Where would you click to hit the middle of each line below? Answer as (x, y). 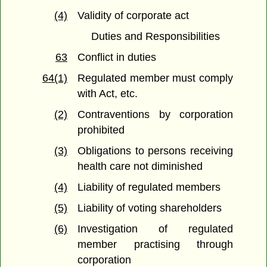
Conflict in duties (117, 58)
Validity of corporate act (133, 16)
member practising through (155, 245)
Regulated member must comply (155, 78)
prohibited (101, 130)
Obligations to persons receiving (155, 151)
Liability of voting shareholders (150, 208)
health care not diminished (140, 167)
